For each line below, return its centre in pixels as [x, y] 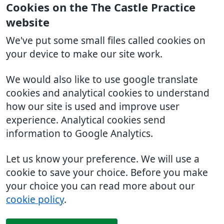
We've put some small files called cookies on [106, 41]
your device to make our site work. [84, 54]
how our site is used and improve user [93, 107]
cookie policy [35, 200]
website [28, 22]
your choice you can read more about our [100, 186]
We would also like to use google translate [102, 80]
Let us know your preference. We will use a [103, 159]
